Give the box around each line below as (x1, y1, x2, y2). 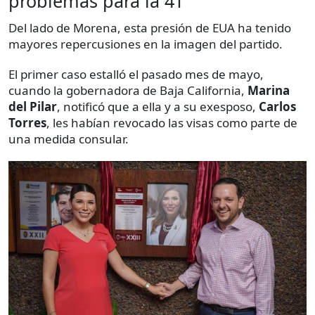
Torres (8, 115, 46, 131)
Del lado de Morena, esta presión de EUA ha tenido (8, 20, 291, 37)
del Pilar (8, 98, 57, 115)
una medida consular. (8, 131, 129, 148)
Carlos (259, 98, 296, 115)
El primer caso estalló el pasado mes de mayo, (8, 66, 264, 83)
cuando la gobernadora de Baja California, (8, 82, 247, 99)
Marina (247, 82, 290, 99)
